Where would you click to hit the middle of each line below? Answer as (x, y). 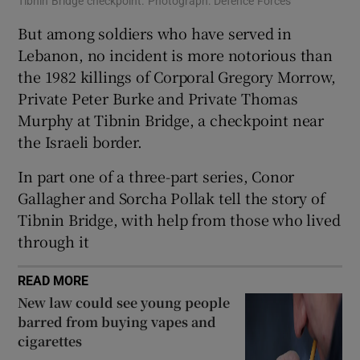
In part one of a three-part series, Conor (156, 176)
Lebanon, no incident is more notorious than (175, 54)
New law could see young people (124, 302)
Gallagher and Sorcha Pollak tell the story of (172, 197)
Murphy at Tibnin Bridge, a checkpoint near (171, 119)
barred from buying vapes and (117, 321)
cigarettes (50, 341)
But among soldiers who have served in (155, 33)
